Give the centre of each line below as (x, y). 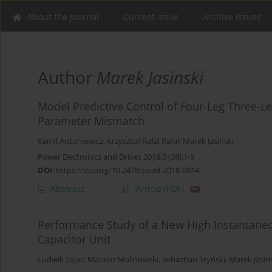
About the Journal (63, 17)
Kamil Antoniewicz (70, 141)
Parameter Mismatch (91, 121)
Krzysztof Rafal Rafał (143, 141)
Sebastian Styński (194, 260)
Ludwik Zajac (61, 260)
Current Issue (151, 17)
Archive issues (232, 17)
